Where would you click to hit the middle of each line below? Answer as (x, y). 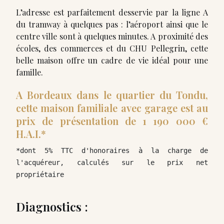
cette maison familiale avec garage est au (112, 108)
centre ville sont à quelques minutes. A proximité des (112, 36)
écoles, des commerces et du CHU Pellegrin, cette (112, 48)
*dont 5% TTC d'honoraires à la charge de (112, 150)
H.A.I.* (31, 134)
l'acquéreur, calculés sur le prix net (112, 162)
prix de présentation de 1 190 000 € (112, 121)
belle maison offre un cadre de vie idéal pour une (112, 60)
